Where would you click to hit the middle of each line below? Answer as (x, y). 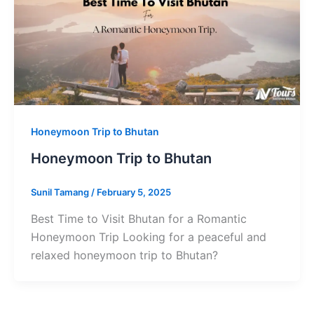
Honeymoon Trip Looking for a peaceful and (148, 237)
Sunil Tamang (61, 192)
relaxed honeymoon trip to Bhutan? (124, 255)
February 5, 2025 (134, 192)
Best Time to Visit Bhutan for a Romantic (138, 218)
